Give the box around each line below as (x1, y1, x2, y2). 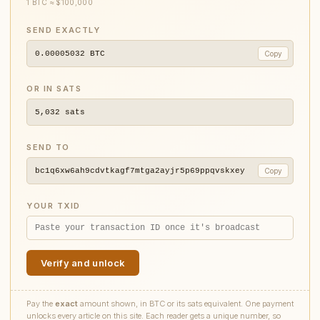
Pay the (26, 299, 55, 309)
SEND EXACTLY (26, 25, 100, 35)
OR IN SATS (26, 84, 81, 94)
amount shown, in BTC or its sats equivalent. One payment (78, 299, 294, 309)
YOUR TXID (26, 201, 81, 211)
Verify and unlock (41, 257, 126, 269)
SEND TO (26, 142, 70, 152)
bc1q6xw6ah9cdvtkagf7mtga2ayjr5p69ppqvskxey (35, 166, 245, 175)
